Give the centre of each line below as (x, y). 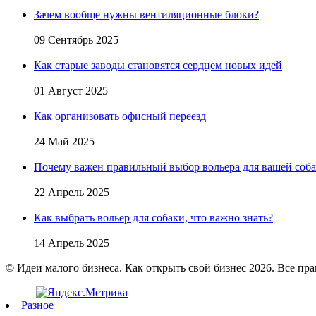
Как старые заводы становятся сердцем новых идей (158, 65)
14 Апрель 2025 (72, 243)
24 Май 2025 (64, 141)
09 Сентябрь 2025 (76, 39)
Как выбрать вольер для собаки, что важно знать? (153, 217)
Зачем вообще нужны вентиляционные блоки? (146, 14)
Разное (37, 305)
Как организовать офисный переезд (120, 116)
